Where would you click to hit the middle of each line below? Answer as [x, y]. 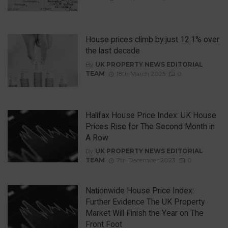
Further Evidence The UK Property [145, 202]
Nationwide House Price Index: [139, 191]
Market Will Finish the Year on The [144, 213]
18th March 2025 [141, 73]
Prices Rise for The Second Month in [150, 126]
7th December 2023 [146, 160]
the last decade [112, 51]
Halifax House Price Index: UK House [151, 115]
